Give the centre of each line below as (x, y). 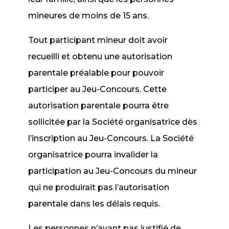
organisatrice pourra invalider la (93, 155)
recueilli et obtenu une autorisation (100, 56)
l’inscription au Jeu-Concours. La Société (111, 138)
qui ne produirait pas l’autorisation (99, 187)
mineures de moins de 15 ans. (89, 16)
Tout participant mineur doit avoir (98, 40)
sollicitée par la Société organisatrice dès (113, 122)
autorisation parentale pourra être (99, 106)
